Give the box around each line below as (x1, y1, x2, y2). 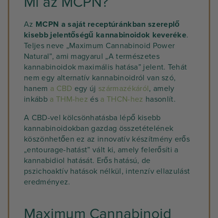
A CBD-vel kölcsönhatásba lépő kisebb (24, 113, 161, 123)
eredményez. (24, 177, 71, 187)
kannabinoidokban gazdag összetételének (24, 124, 174, 133)
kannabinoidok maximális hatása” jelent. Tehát (24, 62, 187, 72)
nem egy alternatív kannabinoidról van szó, (24, 73, 176, 83)
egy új (72, 84, 99, 93)
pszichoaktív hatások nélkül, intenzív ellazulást (24, 166, 190, 176)
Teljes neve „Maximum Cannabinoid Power (24, 41, 175, 51)
